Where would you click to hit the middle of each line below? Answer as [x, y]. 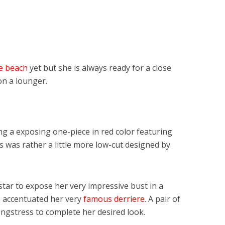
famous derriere [114, 199]
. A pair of [162, 199]
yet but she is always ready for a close [99, 68]
